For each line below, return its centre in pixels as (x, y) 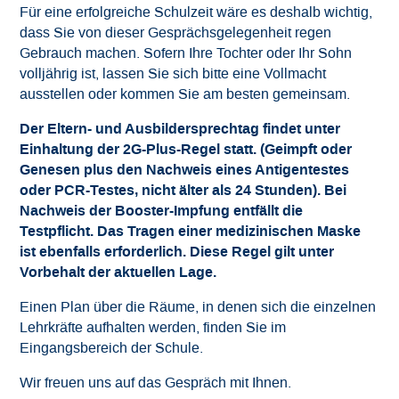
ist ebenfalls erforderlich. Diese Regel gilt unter (177, 252)
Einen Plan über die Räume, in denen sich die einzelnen (198, 307)
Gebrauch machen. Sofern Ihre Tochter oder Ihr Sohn (186, 53)
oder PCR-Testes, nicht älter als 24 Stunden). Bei (183, 190)
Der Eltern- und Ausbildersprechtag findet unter (180, 129)
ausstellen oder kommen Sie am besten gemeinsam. (185, 94)
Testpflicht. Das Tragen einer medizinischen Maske (191, 231)
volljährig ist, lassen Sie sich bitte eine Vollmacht (173, 73)
